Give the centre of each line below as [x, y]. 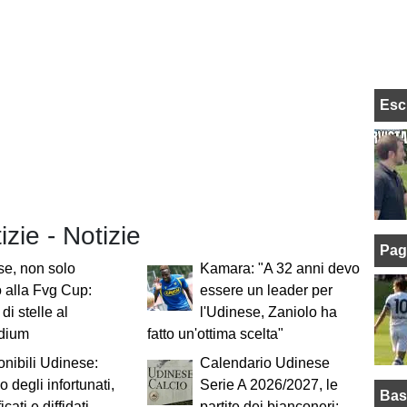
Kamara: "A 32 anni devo [279, 269]
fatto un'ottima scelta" [215, 334]
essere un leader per [266, 291]
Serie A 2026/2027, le [268, 385]
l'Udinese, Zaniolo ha [268, 313]
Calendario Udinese [264, 363]
